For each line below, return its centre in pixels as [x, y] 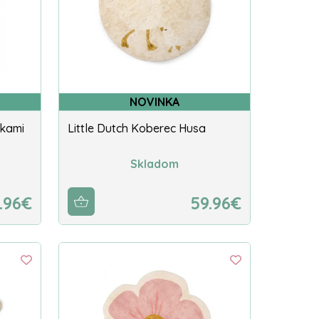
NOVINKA [155, 102]
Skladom [155, 163]
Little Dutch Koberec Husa [137, 129]
